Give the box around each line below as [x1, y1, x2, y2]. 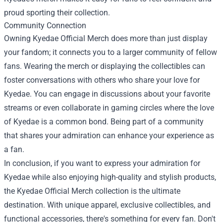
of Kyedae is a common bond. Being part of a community [4, 117, 204, 126]
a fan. [4, 145, 24, 154]
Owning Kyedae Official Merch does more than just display [4, 34, 208, 43]
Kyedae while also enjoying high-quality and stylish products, [4, 172, 216, 182]
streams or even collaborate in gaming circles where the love [4, 103, 214, 112]
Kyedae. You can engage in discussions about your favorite [4, 89, 210, 99]
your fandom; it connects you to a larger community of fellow [4, 48, 217, 57]
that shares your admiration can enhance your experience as [4, 131, 214, 140]
